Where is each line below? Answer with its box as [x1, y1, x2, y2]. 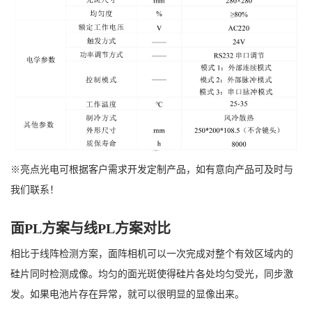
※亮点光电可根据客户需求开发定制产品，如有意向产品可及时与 [10, 164, 293, 175]
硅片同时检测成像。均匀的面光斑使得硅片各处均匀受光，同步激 [10, 269, 293, 280]
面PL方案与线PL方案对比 [10, 221, 171, 237]
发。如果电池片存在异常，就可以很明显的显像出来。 [10, 289, 244, 300]
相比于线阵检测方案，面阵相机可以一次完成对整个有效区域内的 [10, 249, 293, 260]
